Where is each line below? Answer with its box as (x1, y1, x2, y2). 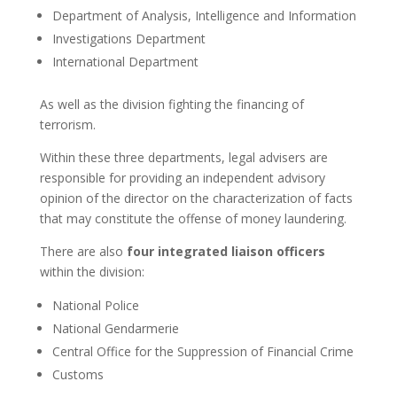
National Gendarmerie (51, 320, 179, 338)
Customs (51, 366, 104, 384)
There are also (39, 243, 127, 261)
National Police (51, 297, 139, 315)
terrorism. (39, 116, 96, 134)
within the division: (39, 263, 144, 281)
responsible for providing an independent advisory (39, 169, 325, 187)
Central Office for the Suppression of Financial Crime (51, 343, 354, 361)
